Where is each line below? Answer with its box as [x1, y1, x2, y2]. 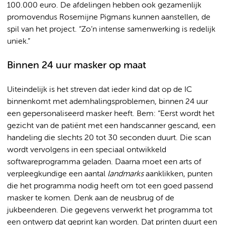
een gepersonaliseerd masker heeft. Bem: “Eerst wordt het [7, 109, 214, 118]
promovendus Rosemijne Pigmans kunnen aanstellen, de [7, 13, 210, 22]
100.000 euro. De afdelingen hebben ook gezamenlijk [7, 1, 201, 10]
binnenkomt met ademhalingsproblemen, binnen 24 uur [7, 97, 208, 106]
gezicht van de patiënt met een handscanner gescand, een [7, 122, 215, 130]
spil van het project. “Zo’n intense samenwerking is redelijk [7, 25, 215, 34]
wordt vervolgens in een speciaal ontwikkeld [7, 146, 166, 154]
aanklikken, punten [146, 170, 212, 178]
